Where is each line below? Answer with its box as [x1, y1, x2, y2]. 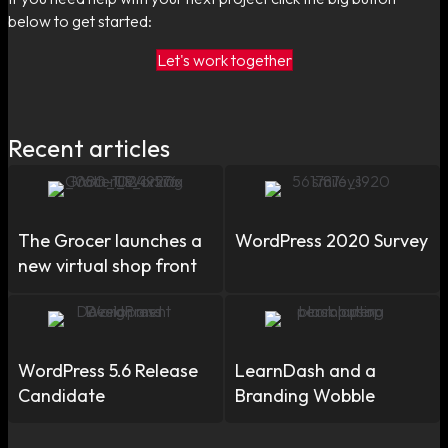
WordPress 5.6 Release [18, 358, 198, 382]
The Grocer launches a [18, 228, 202, 252]
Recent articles [8, 132, 170, 163]
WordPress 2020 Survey [235, 228, 428, 252]
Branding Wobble [235, 383, 375, 407]
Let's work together [156, 49, 292, 70]
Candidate [18, 383, 105, 407]
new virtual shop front [18, 253, 197, 277]
